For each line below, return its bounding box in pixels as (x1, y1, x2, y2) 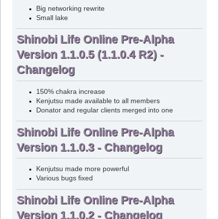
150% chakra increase (36, 88, 105, 95)
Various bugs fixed (36, 175, 93, 182)
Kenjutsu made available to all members (36, 97, 160, 105)
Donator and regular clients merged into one (36, 107, 173, 114)
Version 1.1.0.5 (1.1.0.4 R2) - (16, 48, 164, 61)
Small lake (36, 14, 68, 22)
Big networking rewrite (36, 4, 105, 12)
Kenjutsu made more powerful (36, 165, 129, 173)
